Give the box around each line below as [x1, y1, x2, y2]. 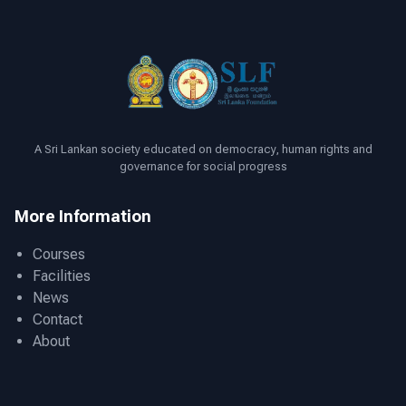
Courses [33, 246, 85, 264]
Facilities [33, 267, 91, 285]
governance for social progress [119, 159, 287, 174]
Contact [33, 311, 82, 329]
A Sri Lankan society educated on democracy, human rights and [34, 142, 372, 157]
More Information [14, 207, 151, 227]
